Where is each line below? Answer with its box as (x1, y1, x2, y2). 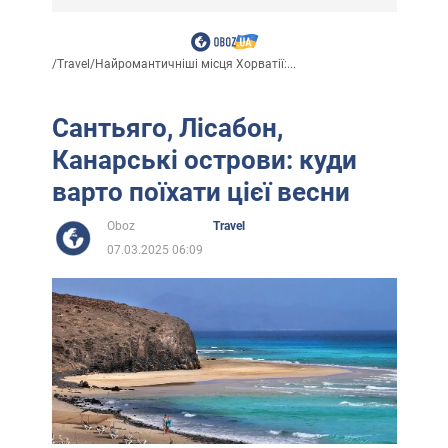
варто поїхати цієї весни (51, 176, 350, 207)
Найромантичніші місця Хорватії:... (94, 56, 296, 71)
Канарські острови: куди (51, 144, 357, 175)
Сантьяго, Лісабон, (51, 112, 283, 143)
